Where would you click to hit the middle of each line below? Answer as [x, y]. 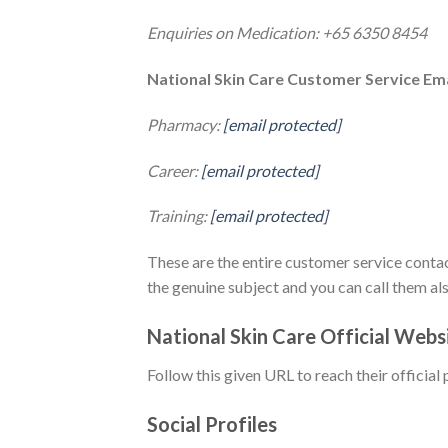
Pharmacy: [185, 124]
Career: [174, 170]
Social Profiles [212, 423]
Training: [178, 216]
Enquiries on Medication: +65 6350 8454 [287, 33]
